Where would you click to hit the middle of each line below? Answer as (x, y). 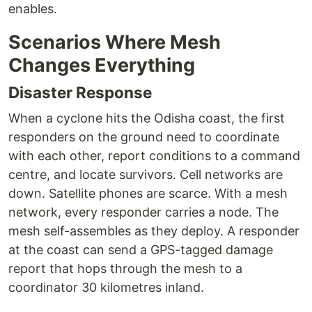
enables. (33, 9)
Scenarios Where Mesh (115, 42)
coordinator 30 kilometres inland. (106, 287)
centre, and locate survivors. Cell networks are (146, 174)
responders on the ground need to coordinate (144, 137)
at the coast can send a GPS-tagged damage (141, 250)
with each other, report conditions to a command (154, 156)
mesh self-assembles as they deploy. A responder (154, 231)
